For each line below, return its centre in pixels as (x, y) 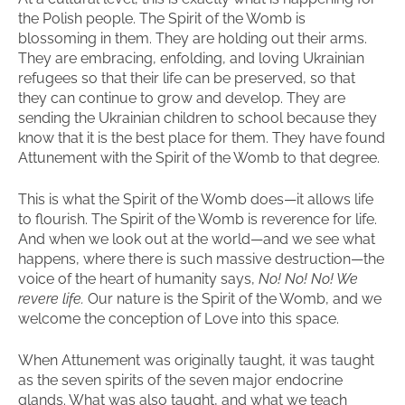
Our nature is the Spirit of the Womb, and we (235, 299)
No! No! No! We (308, 279)
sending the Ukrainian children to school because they (198, 118)
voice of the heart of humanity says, (138, 279)
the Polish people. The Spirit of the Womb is (162, 19)
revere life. (53, 299)
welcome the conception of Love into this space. (179, 319)
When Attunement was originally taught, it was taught (196, 360)
